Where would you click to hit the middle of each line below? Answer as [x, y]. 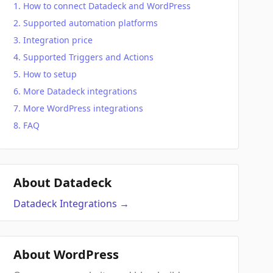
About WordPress [66, 254]
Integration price [58, 40]
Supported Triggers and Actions [89, 57]
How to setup [50, 74]
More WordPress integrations [83, 108]
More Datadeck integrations [80, 91]
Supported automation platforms [91, 23]
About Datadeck [63, 183]
